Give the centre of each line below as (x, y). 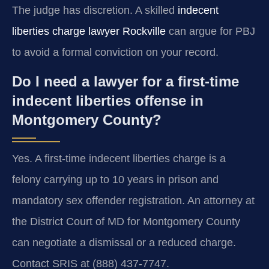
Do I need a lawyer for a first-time (125, 81)
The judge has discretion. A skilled (95, 11)
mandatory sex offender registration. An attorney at (133, 200)
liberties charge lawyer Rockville (89, 32)
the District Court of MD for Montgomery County (126, 221)
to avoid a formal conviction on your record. (115, 53)
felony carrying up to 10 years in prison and (115, 179)
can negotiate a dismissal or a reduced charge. (124, 242)
